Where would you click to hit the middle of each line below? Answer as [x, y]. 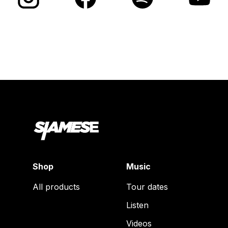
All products [56, 187]
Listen [137, 205]
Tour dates [147, 187]
